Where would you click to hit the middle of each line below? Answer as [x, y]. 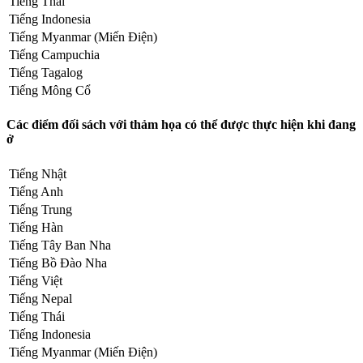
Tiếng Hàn [36, 227]
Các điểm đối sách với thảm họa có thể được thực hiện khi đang [181, 125]
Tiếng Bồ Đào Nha [58, 263]
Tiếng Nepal [41, 298]
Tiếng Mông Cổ [50, 90]
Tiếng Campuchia [54, 54]
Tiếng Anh [36, 191]
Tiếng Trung [41, 209]
